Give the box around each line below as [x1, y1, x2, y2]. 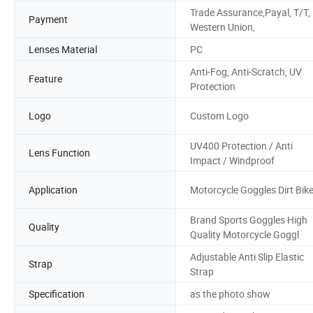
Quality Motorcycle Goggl [190, 227, 299, 241]
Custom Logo [190, 109, 249, 123]
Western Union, [190, 20, 255, 34]
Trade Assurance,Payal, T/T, [190, 5, 310, 19]
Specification [29, 286, 85, 300]
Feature [29, 72, 62, 86]
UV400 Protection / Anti [190, 138, 293, 152]
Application [29, 183, 78, 197]
